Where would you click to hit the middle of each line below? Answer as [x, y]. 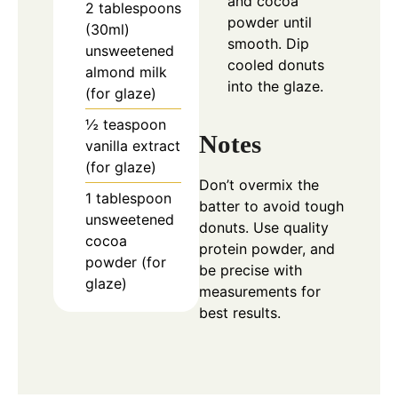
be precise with [251, 270]
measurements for [260, 291]
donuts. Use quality [264, 227]
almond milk [126, 72]
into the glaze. [275, 87]
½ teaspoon [126, 125]
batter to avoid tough [271, 206]
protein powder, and [267, 248]
